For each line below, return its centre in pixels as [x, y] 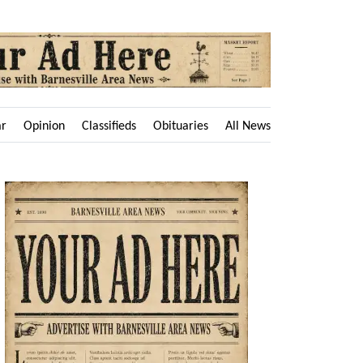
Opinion [44, 126]
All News [248, 126]
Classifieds [109, 126]
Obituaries [181, 126]
